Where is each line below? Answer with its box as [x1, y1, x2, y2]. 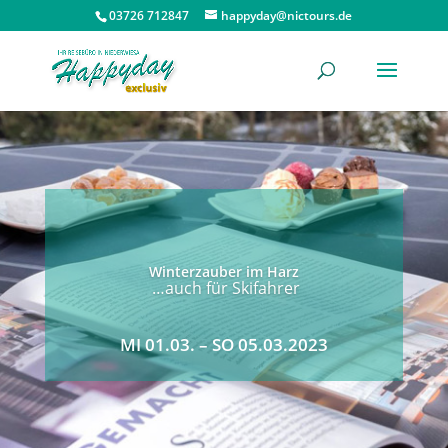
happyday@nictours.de [221, 7, 353, 24]
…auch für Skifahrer [147, 277, 300, 299]
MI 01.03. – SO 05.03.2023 [119, 333, 328, 356]
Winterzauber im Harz [148, 262, 299, 281]
